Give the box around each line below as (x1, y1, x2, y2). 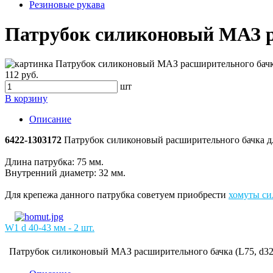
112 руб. (5, 69, 38, 80)
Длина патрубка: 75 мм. (5, 157, 104, 168)
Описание (29, 114, 71, 125)
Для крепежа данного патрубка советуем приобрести (5, 190, 229, 200)
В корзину (5, 93, 48, 104)
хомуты (229, 190, 262, 200)
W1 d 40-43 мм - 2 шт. (5, 222, 94, 233)
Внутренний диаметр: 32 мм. (5, 168, 126, 179)
